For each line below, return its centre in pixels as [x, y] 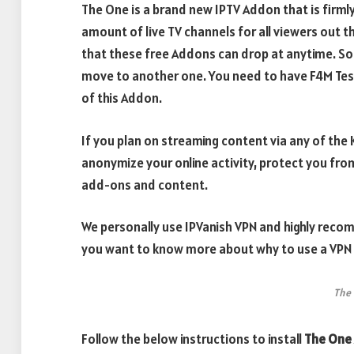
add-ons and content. [145, 185]
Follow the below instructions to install [193, 339]
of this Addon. [122, 98]
